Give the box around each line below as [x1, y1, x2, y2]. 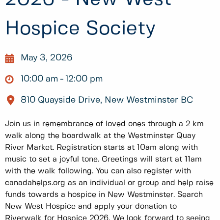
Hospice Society [5, 20, 156, 39]
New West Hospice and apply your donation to [5, 202, 177, 210]
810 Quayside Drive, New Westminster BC [21, 96, 193, 105]
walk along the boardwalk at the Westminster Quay [5, 132, 195, 139]
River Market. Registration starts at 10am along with [5, 143, 198, 151]
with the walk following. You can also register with [5, 167, 191, 175]
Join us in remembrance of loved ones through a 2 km [5, 120, 204, 128]
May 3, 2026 [21, 54, 73, 63]
